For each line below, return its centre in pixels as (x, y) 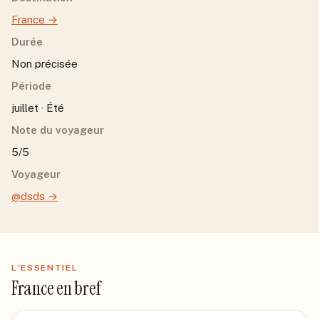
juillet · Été (38, 108)
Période (31, 86)
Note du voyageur (58, 130)
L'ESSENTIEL (45, 268)
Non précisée (45, 64)
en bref (78, 288)
